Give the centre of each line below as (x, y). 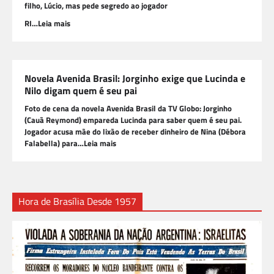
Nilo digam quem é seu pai (81, 90)
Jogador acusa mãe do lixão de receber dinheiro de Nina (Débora (135, 131)
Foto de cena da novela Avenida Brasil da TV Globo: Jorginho (128, 108)
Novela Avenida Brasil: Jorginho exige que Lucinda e (135, 78)
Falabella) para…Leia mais (70, 143)
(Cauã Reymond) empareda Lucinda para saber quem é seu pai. (133, 120)
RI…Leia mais (47, 23)
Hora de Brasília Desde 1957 (77, 201)
